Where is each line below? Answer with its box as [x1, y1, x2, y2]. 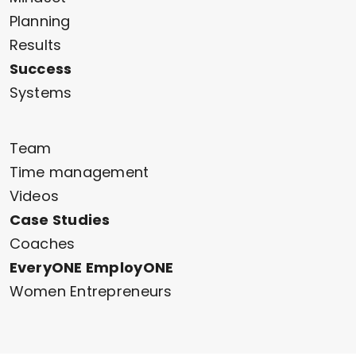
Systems [9, 82, 72, 103]
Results [9, 34, 62, 55]
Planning [9, 10, 71, 31]
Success [9, 58, 72, 79]
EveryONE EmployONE [9, 257, 174, 277]
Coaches [9, 233, 75, 253]
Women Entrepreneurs [9, 281, 172, 301]
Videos [9, 185, 60, 206]
